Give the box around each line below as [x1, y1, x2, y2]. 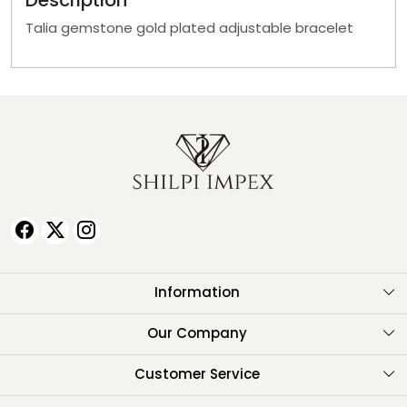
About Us [175, 321, 232, 340]
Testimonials [163, 362, 244, 381]
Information [154, 283, 240, 302]
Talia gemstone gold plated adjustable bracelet [25, 18, 353, 37]
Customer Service [134, 364, 260, 383]
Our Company [146, 323, 247, 342]
